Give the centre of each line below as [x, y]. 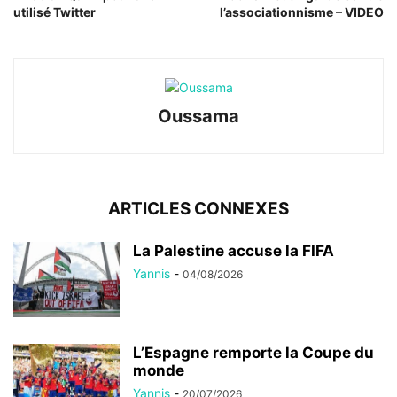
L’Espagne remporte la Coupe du [253, 352]
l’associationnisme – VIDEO [302, 12]
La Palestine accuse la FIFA [234, 250]
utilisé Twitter [54, 12]
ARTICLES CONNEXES [198, 208]
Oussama [198, 116]
